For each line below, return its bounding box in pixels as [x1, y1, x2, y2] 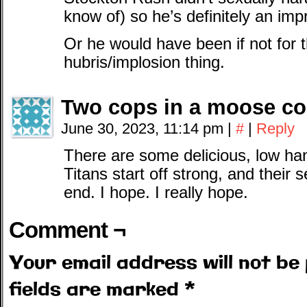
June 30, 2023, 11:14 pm [61, 120, 228, 137]
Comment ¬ [9, 217, 125, 243]
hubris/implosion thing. [64, 53, 225, 71]
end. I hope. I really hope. [64, 184, 248, 201]
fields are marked [9, 277, 184, 304]
